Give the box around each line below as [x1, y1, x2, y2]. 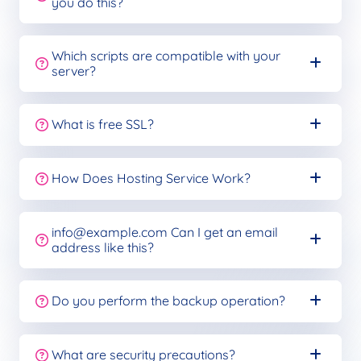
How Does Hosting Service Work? [52, 170, 251, 187]
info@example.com [52, 223, 168, 240]
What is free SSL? [52, 116, 154, 133]
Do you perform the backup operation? [52, 293, 285, 309]
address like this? [52, 239, 154, 255]
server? [52, 62, 96, 79]
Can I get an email [168, 223, 278, 240]
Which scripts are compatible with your [52, 47, 280, 64]
